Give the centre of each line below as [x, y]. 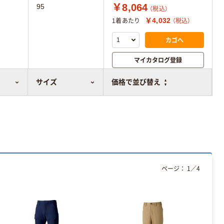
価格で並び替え [136, 82]
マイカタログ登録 [158, 60]
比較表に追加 [168, 82]
